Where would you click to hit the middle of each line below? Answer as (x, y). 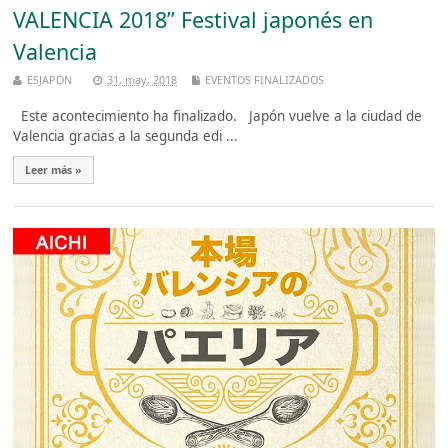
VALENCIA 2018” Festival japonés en (193, 19)
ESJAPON (50, 80)
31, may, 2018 (142, 80)
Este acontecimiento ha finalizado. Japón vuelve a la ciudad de (218, 115)
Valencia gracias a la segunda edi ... (126, 135)
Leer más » (54, 169)
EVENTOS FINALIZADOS (265, 80)
